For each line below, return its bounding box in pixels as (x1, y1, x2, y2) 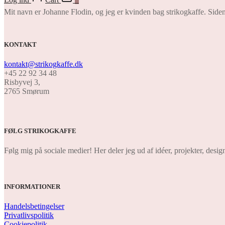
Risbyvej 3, (4, 78, 40, 86)
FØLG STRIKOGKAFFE (4, 127, 76, 135)
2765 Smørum (4, 87, 49, 95)
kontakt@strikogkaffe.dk (4, 60, 83, 68)
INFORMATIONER (4, 182, 60, 190)
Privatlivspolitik (4, 210, 54, 219)
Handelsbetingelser (4, 201, 64, 210)
